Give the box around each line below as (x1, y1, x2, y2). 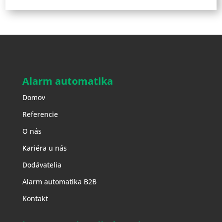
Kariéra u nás (22, 143, 67, 153)
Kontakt (22, 194, 48, 204)
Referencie (22, 110, 58, 119)
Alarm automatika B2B (22, 177, 97, 187)
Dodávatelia (22, 160, 61, 170)
